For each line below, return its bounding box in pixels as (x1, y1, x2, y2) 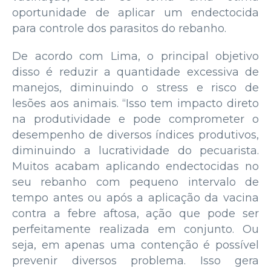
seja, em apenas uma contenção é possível (12, 238, 259, 252)
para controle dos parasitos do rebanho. (12, 21, 226, 35)
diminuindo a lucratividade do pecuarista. (12, 143, 259, 157)
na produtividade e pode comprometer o (12, 112, 259, 126)
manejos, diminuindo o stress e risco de (12, 80, 259, 94)
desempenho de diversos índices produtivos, (12, 128, 259, 142)
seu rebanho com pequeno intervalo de (12, 175, 259, 189)
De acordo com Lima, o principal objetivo (12, 49, 259, 63)
